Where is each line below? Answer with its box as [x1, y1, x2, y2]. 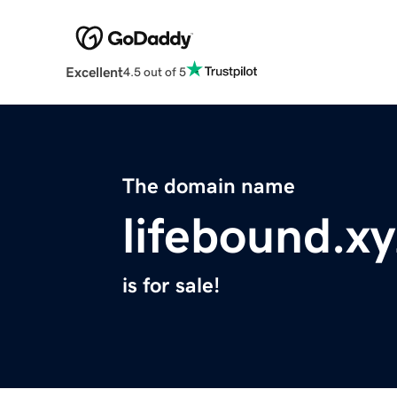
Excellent [65, 65, 123, 80]
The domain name [122, 175, 295, 198]
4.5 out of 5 [122, 65, 186, 78]
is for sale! [122, 275, 220, 297]
